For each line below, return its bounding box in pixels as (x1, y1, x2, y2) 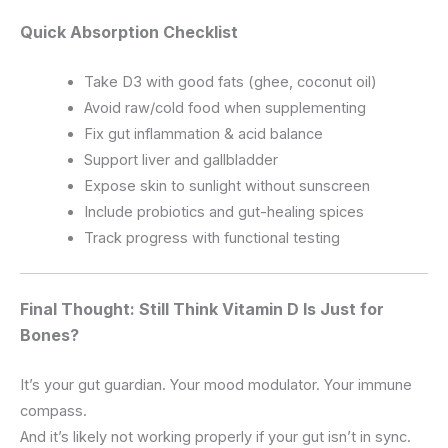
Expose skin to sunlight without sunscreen (83, 177, 370, 196)
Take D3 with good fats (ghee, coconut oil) (83, 73, 377, 92)
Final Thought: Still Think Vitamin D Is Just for (20, 299, 384, 320)
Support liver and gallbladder (83, 151, 278, 170)
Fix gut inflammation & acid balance (83, 125, 323, 144)
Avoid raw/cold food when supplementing (83, 99, 366, 118)
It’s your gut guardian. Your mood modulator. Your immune (20, 376, 412, 395)
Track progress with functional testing (83, 229, 340, 248)
